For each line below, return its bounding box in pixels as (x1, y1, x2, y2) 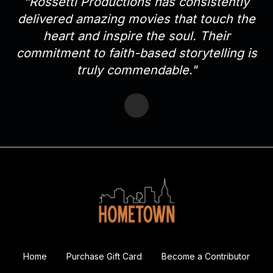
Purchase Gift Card (66, 250, 142, 261)
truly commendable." (76, 62, 197, 77)
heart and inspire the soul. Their (43, 28, 230, 43)
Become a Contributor (161, 250, 250, 261)
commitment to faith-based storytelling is (16, 45, 257, 60)
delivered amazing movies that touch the (18, 11, 255, 26)
